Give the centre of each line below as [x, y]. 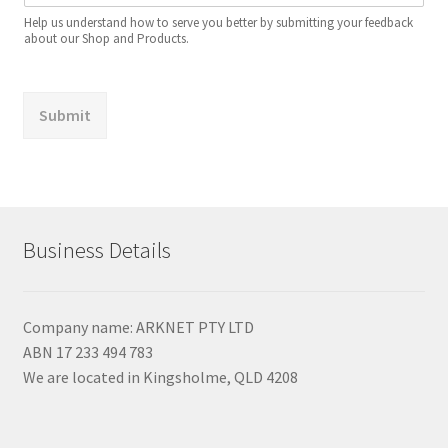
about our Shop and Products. [106, 38]
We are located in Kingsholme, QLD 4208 [160, 376]
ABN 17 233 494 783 [87, 351]
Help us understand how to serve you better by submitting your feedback [218, 22]
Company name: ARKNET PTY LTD [138, 326]
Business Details [96, 250]
